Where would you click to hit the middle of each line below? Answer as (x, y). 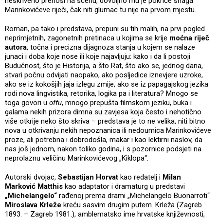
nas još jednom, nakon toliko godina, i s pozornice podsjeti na (103, 149)
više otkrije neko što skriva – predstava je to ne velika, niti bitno (105, 121)
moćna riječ (189, 38)
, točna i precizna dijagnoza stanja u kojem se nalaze (111, 47)
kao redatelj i (140, 177)
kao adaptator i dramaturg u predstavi (125, 186)
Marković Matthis (35, 186)
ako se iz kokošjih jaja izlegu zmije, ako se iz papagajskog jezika (107, 84)
